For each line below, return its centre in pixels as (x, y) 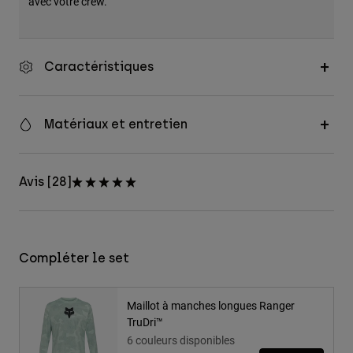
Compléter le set (74, 258)
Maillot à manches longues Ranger (211, 306)
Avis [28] (45, 182)
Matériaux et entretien (116, 124)
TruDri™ (145, 322)
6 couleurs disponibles (181, 340)
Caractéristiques (99, 67)
